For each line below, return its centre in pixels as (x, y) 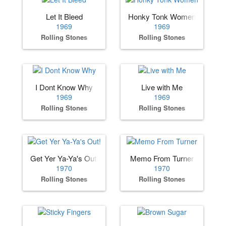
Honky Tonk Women (162, 16)
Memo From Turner (162, 158)
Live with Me (162, 87)
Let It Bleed (64, 16)
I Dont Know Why (64, 87)
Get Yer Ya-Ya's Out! (64, 158)
